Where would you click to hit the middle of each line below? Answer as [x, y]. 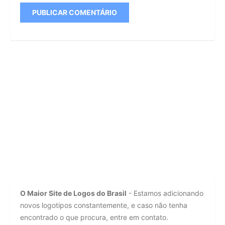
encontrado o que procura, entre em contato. [94, 217]
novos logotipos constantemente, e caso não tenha [104, 205]
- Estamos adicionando [165, 193]
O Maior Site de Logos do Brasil [73, 193]
